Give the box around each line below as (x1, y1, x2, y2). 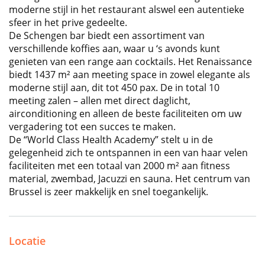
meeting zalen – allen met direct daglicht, (9, 94, 190, 108)
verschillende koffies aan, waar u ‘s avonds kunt (9, 42, 220, 56)
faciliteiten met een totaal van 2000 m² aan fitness (9, 159, 230, 173)
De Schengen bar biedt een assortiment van (9, 29, 205, 43)
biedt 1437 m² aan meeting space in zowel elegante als (9, 68, 250, 82)
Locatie (9, 234, 46, 248)
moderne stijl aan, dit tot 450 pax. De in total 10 (9, 81, 219, 95)
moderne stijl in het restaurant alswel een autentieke (9, 3, 244, 17)
